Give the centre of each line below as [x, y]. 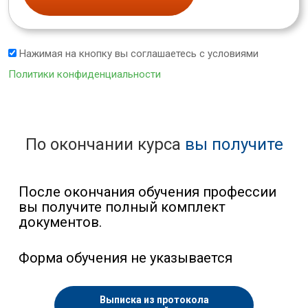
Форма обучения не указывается [125, 258]
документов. [60, 222]
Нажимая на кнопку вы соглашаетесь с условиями [137, 54]
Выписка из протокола [154, 300]
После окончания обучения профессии [147, 192]
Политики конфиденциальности [85, 75]
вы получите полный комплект [122, 207]
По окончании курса [105, 145]
